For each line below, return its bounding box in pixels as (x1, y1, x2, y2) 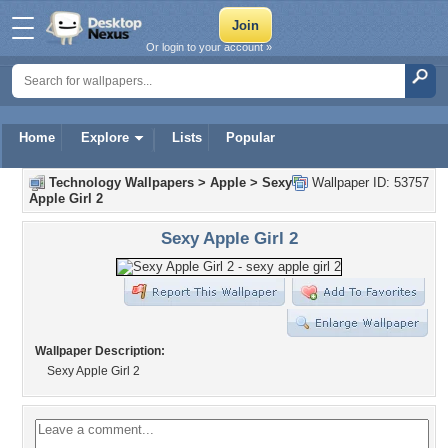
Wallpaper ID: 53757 (308, 175, 429, 190)
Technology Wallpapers (49, 175, 194, 190)
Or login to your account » (146, 41, 272, 53)
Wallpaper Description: (35, 344, 165, 358)
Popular (226, 130, 275, 145)
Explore (81, 130, 129, 145)
